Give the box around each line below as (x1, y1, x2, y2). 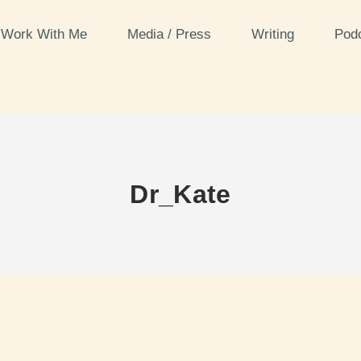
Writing (251, 27, 298, 42)
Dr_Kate (130, 179, 231, 209)
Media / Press (127, 27, 215, 42)
